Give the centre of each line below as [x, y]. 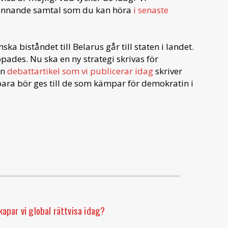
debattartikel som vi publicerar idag [80, 71]
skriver [168, 71]
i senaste [150, 10]
